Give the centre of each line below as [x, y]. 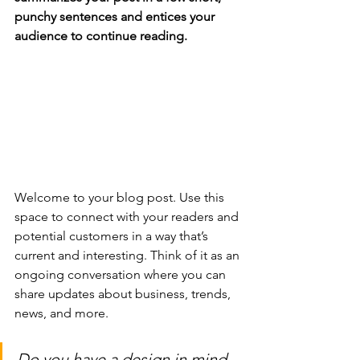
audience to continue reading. [101, 36]
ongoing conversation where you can [122, 274]
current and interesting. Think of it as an [129, 255]
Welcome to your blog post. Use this [121, 197]
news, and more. [63, 313]
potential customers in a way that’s [113, 235]
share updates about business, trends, [124, 293]
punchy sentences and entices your [116, 16]
